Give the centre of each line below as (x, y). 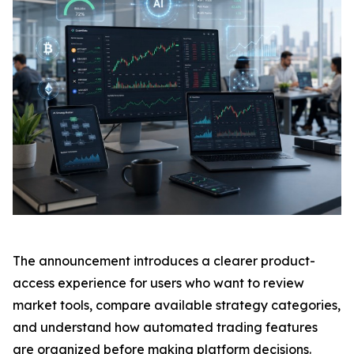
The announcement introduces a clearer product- (164, 261)
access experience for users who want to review (158, 283)
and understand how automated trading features (165, 328)
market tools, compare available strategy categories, (177, 305)
